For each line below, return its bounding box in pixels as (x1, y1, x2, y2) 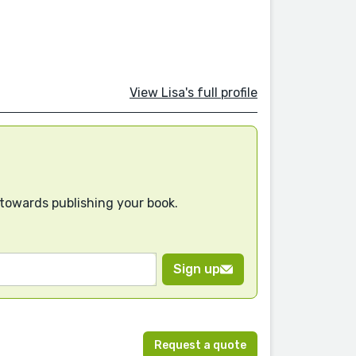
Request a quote (154, 338, 246, 352)
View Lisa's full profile (130, 85, 257, 100)
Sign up (173, 261, 220, 277)
